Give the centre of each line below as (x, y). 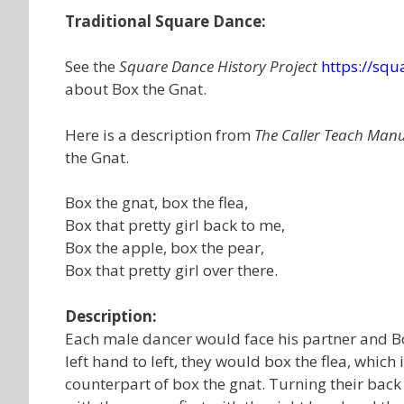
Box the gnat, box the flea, (156, 202)
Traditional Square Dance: (165, 21)
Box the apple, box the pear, (165, 248)
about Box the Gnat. (136, 89)
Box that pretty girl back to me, (175, 225)
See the (92, 66)
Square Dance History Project (218, 66)
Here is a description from (160, 134)
